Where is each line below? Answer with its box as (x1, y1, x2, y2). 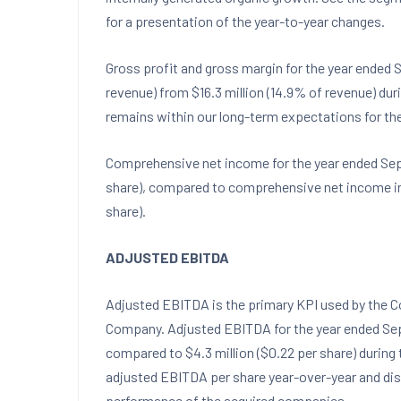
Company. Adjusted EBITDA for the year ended (106, 320, 382, 337)
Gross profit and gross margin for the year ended (106, 59, 394, 76)
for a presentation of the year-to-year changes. (106, 13, 385, 30)
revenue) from (106, 83, 192, 100)
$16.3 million (192, 83, 264, 100)
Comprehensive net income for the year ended (106, 154, 380, 171)
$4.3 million (185, 344, 254, 361)
